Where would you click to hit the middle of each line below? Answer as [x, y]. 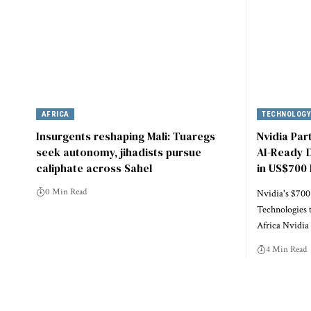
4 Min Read [286, 250]
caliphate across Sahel [94, 168]
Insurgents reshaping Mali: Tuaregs [126, 136]
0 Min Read [66, 192]
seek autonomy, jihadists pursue [119, 152]
